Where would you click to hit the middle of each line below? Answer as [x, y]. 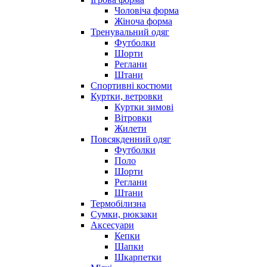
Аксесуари [112, 225]
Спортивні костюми [131, 85]
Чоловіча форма [147, 10]
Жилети [131, 128]
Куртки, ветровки [127, 96]
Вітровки [133, 117]
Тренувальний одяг [130, 32]
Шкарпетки [138, 257]
